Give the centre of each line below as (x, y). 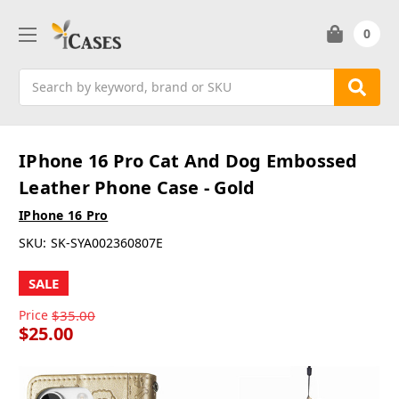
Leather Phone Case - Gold (137, 188)
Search (39, 77)
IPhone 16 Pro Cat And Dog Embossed (188, 161)
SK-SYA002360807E (106, 243)
